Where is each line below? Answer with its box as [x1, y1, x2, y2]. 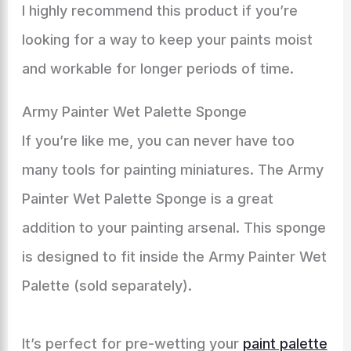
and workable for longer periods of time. [21, 60, 294, 77]
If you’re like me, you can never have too [21, 132, 295, 149]
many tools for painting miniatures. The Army [21, 161, 324, 178]
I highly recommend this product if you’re [21, 2, 298, 19]
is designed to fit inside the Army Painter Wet [21, 248, 327, 265]
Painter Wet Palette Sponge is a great [21, 190, 273, 207]
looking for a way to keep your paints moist [21, 31, 313, 48]
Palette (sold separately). [21, 277, 192, 294]
